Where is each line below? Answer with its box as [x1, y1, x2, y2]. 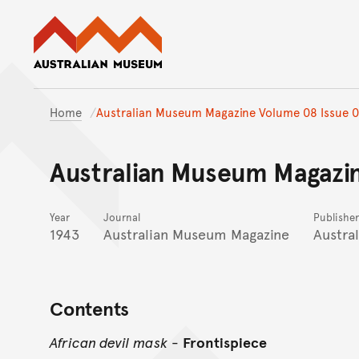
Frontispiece [183, 331, 267, 352]
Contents [50, 294, 130, 321]
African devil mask [50, 331, 167, 352]
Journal [103, 209, 140, 224]
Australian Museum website [161, 14, 340, 34]
